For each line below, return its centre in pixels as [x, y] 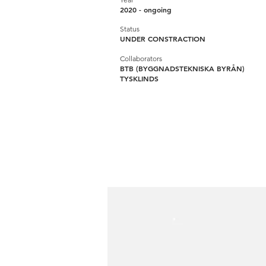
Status [130, 29]
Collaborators [141, 58]
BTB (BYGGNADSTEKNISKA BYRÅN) [182, 68]
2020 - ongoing [146, 9]
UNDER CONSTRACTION [163, 39]
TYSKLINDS [139, 78]
